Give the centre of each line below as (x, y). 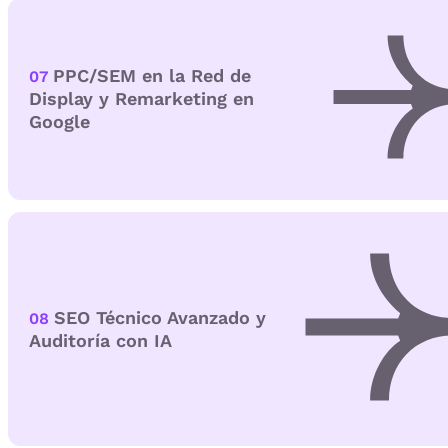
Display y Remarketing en (141, 99)
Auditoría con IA (100, 341)
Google (59, 122)
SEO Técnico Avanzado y (160, 318)
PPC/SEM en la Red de (152, 76)
